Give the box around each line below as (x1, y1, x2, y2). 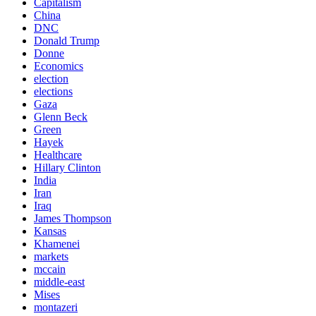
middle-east (34, 276, 85, 288)
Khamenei (34, 238, 80, 250)
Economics (34, 60, 83, 73)
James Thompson (34, 212, 111, 225)
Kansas (34, 225, 66, 238)
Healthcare (34, 149, 82, 162)
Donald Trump (34, 35, 99, 47)
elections (34, 85, 73, 98)
